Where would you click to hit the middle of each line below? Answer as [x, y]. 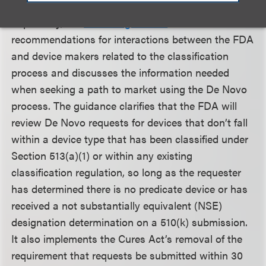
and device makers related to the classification [120, 56]
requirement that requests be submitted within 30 [127, 255]
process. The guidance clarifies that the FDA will [124, 105]
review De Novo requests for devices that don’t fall [130, 122]
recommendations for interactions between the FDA [133, 39]
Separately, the [48, 22]
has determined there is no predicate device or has [130, 189]
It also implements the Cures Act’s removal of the [127, 238]
